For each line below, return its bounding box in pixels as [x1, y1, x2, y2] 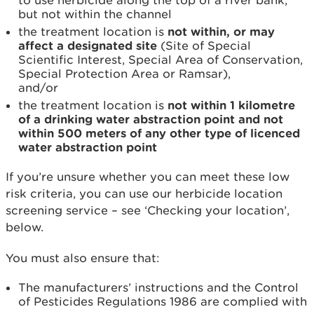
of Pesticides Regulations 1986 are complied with [18, 294, 307, 308]
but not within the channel [18, 7, 172, 21]
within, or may [191, 25, 275, 38]
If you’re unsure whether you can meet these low [6, 170, 289, 184]
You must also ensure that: [6, 251, 160, 265]
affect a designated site [18, 39, 157, 52]
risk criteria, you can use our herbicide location [6, 186, 282, 200]
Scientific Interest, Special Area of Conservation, [18, 53, 303, 67]
